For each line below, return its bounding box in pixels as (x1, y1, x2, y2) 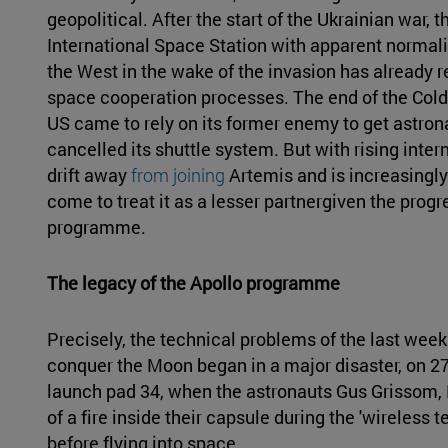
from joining (130, 163, 225, 188)
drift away (46, 163, 131, 188)
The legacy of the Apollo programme (46, 271, 340, 296)
